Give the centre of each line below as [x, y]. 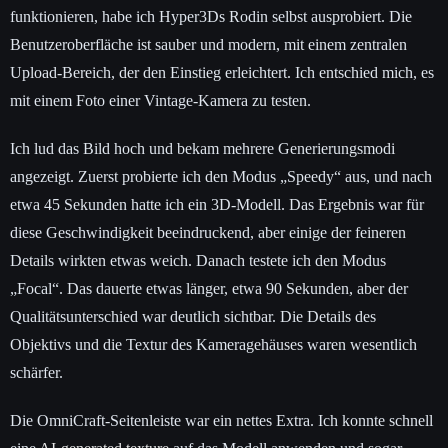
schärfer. [36, 373]
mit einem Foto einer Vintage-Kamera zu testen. [160, 101]
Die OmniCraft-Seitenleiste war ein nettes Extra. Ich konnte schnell [221, 421]
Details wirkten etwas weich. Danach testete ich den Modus [198, 261]
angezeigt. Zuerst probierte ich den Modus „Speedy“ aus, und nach [221, 177]
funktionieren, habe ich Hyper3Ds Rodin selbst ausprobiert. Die [211, 17]
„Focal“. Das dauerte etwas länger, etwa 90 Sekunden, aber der [209, 289]
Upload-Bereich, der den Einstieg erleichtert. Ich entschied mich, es [222, 73]
